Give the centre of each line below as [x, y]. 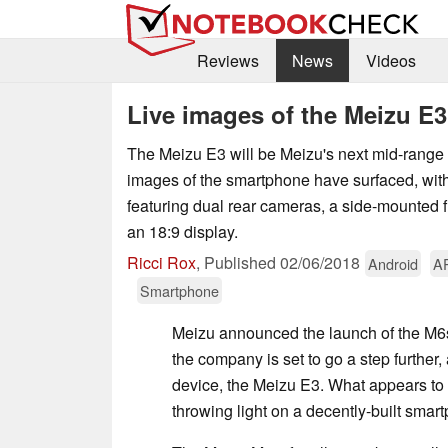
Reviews [227, 61]
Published [242, 262]
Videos [390, 61]
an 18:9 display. [182, 231]
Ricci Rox [161, 262]
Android [393, 263]
